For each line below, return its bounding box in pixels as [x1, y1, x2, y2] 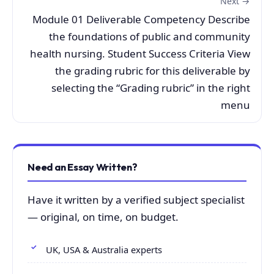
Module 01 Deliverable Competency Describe [32, 12, 250, 26]
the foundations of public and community [49, 29, 250, 43]
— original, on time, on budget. [28, 209, 179, 224]
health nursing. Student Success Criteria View [30, 46, 250, 61]
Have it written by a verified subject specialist [28, 192, 245, 207]
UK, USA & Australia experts [46, 243, 162, 256]
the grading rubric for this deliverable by [55, 63, 250, 78]
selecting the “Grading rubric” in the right [51, 80, 250, 95]
